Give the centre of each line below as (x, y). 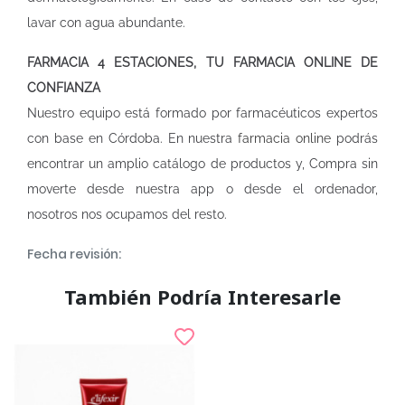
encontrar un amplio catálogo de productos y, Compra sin (202, 164)
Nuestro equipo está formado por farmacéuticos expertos (202, 113)
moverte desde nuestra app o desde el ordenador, (202, 189)
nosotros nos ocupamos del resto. (127, 214)
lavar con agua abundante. (106, 23)
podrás (354, 138)
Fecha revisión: (74, 254)
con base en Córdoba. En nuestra (133, 138)
